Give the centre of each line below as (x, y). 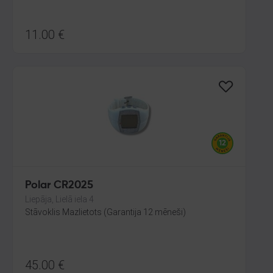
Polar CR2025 (59, 185)
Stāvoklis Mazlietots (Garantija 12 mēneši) (105, 212)
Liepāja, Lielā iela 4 (59, 199)
